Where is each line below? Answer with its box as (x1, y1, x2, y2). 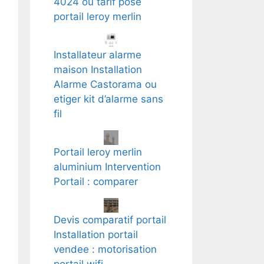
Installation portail (54, 229, 138, 240)
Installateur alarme (54, 49, 141, 61)
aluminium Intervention (54, 161, 161, 173)
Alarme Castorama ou (54, 78, 157, 90)
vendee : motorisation (54, 243, 157, 255)
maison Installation (54, 64, 142, 75)
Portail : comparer (54, 176, 138, 187)
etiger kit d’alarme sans (54, 93, 163, 105)
